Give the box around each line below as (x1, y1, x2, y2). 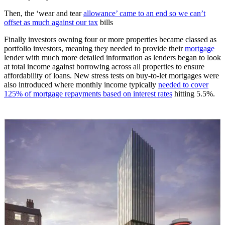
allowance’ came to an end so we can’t (83, 9, 205, 18)
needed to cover (158, 80, 208, 89)
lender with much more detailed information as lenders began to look (4, 53, 221, 62)
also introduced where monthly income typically (4, 80, 158, 89)
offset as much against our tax (4, 18, 98, 27)
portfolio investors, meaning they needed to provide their (4, 44, 185, 53)
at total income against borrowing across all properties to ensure (4, 62, 204, 71)
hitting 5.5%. (172, 89, 215, 98)
